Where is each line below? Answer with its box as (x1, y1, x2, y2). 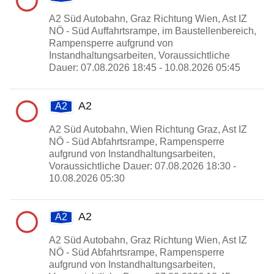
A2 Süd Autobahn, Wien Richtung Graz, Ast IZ (49, 124, 247, 135)
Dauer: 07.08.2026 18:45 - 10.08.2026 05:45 (49, 62, 240, 73)
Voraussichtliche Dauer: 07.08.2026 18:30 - (49, 161, 236, 171)
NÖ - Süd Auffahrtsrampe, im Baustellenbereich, (49, 26, 256, 36)
